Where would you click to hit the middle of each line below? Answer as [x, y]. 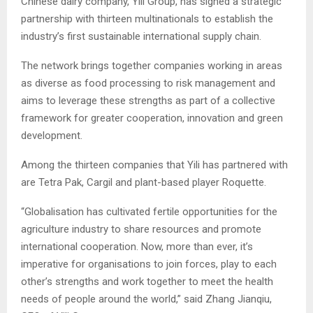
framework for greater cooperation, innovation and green [152, 118]
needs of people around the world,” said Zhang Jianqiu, [146, 299]
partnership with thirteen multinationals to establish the [147, 19]
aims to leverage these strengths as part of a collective [148, 101]
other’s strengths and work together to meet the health [147, 282]
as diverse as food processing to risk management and [148, 83]
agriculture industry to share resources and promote [141, 230]
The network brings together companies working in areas [152, 66]
